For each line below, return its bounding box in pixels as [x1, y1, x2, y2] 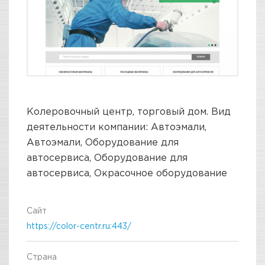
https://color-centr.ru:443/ [27, 221, 131, 231]
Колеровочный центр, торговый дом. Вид [27, 106, 231, 117]
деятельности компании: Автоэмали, [27, 121, 206, 132]
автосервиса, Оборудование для [27, 152, 188, 163]
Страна [27, 252, 57, 261]
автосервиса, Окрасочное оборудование [27, 167, 227, 179]
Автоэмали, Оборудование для [27, 137, 179, 148]
